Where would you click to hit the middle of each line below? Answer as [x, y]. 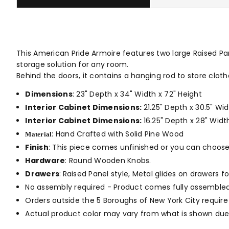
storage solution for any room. [73, 65]
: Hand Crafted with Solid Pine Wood [118, 134]
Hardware [45, 161]
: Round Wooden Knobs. [108, 161]
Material [39, 134]
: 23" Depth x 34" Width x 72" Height [137, 94]
